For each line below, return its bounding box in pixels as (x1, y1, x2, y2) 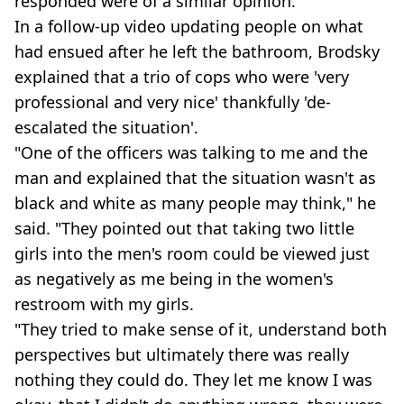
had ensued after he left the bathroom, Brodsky (14, 41, 380, 63)
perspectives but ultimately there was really (14, 344, 349, 366)
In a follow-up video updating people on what (14, 15, 363, 38)
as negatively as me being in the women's (14, 268, 334, 290)
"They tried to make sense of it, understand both (14, 318, 387, 341)
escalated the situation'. (14, 116, 198, 139)
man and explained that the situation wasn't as (14, 167, 376, 189)
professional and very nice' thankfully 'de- (14, 91, 331, 114)
